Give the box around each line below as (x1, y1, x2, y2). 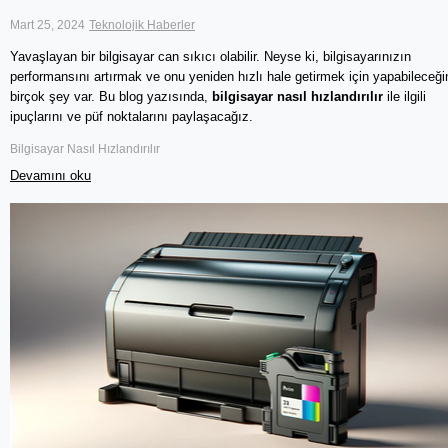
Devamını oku (10, 168, 91, 184)
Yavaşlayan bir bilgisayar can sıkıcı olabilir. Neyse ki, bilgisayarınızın (10, 49, 411, 65)
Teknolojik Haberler (89, 17, 195, 32)
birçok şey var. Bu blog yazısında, (10, 89, 212, 105)
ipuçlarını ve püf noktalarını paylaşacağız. (10, 109, 253, 125)
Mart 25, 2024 (10, 17, 85, 32)
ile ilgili (383, 89, 426, 105)
